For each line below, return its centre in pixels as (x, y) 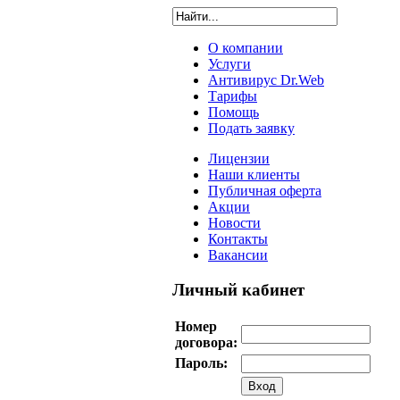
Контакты (238, 239)
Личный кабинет (238, 289)
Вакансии (238, 255)
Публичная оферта (265, 191)
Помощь (233, 112)
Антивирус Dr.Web (266, 80)
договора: (206, 343)
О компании (246, 48)
